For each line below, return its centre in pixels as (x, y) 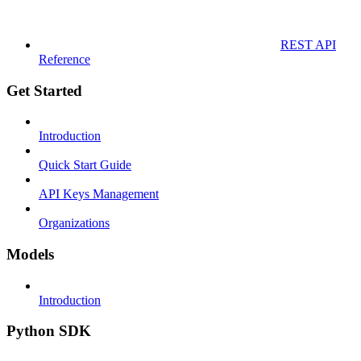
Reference (64, 59)
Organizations (74, 223)
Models (30, 254)
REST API (308, 44)
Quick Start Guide (85, 165)
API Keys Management (99, 194)
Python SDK (49, 331)
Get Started (44, 90)
